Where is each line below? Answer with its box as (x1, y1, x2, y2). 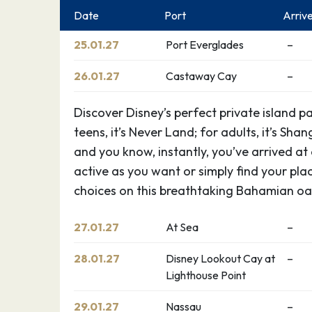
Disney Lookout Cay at (166, 251, 276, 265)
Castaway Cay (166, 69, 237, 83)
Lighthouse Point (166, 268, 247, 282)
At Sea (166, 220, 199, 234)
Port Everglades (166, 38, 244, 52)
